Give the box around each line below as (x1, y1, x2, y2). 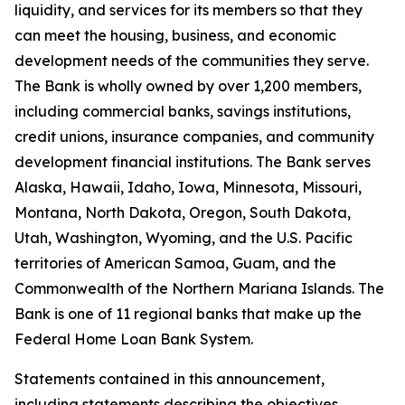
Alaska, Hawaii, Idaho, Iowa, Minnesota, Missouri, (14, 178, 362, 196)
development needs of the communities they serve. (14, 52, 369, 70)
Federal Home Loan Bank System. (14, 330, 253, 348)
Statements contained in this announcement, (14, 370, 325, 388)
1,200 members (250, 77, 358, 95)
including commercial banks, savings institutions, (14, 102, 351, 120)
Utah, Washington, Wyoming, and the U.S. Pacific (14, 229, 353, 247)
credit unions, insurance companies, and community (14, 127, 374, 146)
